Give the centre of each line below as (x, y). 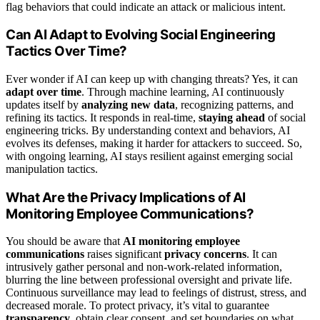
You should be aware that (64, 241)
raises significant (124, 254)
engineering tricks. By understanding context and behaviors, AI (148, 130)
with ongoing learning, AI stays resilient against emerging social (149, 156)
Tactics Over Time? (66, 51)
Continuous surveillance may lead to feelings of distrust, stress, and (156, 293)
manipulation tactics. (52, 169)
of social (285, 117)
